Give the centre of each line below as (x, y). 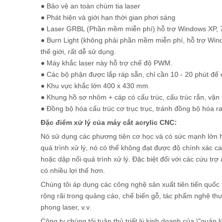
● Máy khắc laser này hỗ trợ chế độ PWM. (107, 63)
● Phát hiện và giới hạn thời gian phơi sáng (108, 17)
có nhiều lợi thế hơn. (73, 170)
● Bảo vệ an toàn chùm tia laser (90, 6)
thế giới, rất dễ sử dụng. (78, 52)
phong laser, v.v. (66, 207)
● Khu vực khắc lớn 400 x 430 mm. (95, 86)
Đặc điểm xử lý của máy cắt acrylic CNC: (109, 122)
